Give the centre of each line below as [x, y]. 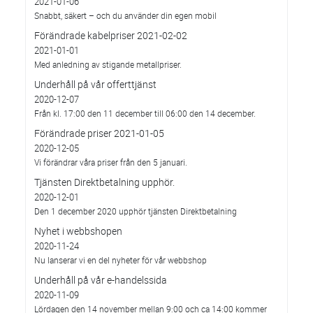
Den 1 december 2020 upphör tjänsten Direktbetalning [136, 211]
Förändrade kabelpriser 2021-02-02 [111, 35]
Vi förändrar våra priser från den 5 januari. [111, 162]
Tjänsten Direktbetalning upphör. [104, 182]
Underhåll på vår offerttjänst [95, 84]
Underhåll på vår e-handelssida [101, 280]
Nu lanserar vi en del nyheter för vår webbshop [121, 260]
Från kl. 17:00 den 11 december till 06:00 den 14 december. [145, 113]
